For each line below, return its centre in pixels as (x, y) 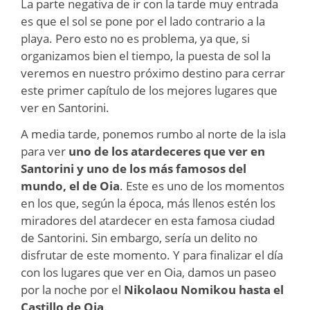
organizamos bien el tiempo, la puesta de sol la (146, 55)
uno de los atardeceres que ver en (167, 151)
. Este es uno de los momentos (202, 185)
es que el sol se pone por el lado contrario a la (143, 21)
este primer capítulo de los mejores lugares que (149, 90)
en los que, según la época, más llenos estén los (148, 203)
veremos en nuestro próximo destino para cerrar (153, 73)
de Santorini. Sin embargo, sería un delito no (139, 237)
